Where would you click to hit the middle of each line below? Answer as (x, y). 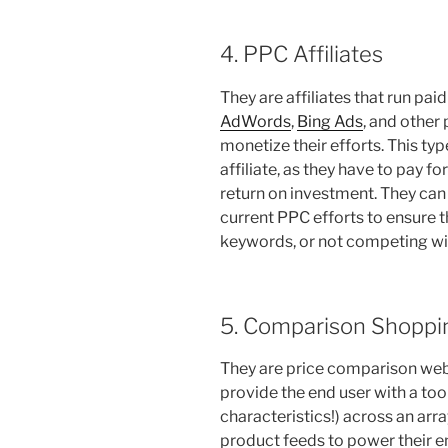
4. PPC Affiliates (301, 54)
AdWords (255, 121)
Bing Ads (330, 121)
